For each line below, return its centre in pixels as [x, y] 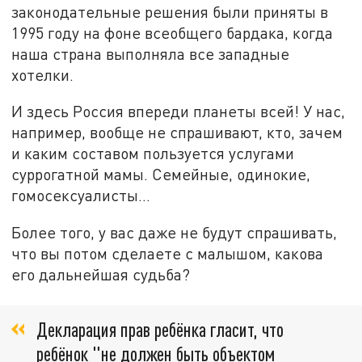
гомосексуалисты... [81, 196]
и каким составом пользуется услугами [153, 154]
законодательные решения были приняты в [170, 11]
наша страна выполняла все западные [151, 53]
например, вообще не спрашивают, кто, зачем [177, 133]
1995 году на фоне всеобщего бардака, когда [173, 32]
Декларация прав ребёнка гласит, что [160, 329]
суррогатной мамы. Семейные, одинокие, [161, 175]
